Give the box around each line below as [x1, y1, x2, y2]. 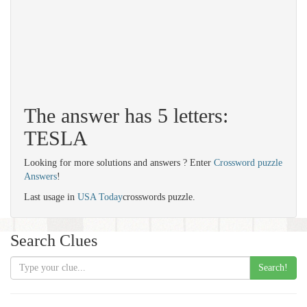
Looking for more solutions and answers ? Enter [24, 158, 214, 168]
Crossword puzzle [214, 158, 282, 168]
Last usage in [24, 192, 77, 202]
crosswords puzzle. [123, 192, 195, 202]
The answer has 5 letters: [24, 104, 228, 127]
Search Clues [10, 232, 97, 249]
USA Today [77, 192, 123, 202]
